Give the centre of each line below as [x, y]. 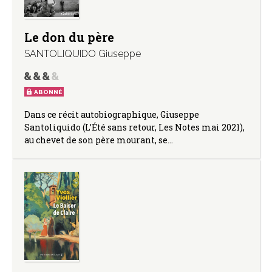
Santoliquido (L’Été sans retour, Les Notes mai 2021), [134, 127]
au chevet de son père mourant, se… [99, 140]
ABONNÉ [48, 92]
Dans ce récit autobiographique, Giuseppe [112, 115]
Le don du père [69, 37]
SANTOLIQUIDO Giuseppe [83, 54]
